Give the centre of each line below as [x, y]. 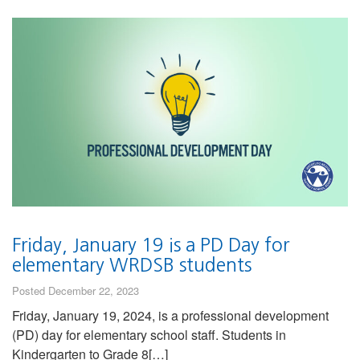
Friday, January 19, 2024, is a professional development [170, 315]
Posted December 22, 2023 [76, 290]
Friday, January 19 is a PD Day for [151, 244]
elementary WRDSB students [132, 264]
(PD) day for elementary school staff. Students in [149, 334]
